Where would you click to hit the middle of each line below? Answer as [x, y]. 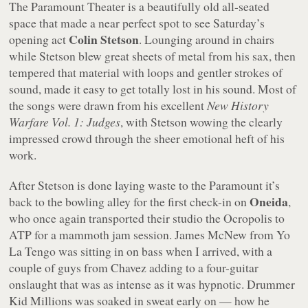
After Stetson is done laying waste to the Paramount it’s [145, 185]
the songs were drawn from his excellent [108, 106]
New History [238, 106]
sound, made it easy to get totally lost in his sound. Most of [153, 89]
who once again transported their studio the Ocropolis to [147, 218]
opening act [39, 40]
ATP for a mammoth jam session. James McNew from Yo [150, 235]
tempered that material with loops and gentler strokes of [146, 73]
